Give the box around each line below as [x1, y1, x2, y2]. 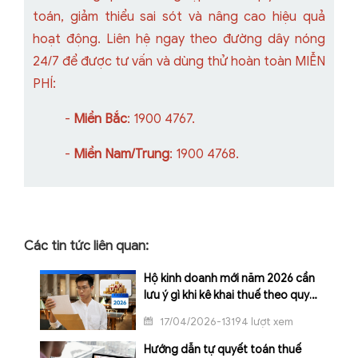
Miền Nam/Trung [74, 146, 169, 163]
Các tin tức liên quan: [24, 238, 149, 255]
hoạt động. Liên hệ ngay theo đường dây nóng [33, 31, 325, 48]
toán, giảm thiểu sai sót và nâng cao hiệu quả [33, 9, 325, 26]
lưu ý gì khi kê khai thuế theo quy [144, 288, 309, 303]
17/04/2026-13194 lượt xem [157, 315, 293, 329]
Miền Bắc [74, 111, 127, 128]
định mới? [144, 305, 194, 320]
